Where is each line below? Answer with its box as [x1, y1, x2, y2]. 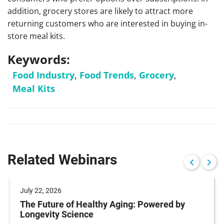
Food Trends [79, 69, 134, 81]
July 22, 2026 [20, 186, 61, 194]
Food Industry [12, 69, 74, 81]
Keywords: [7, 51, 70, 67]
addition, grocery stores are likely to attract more [7, 5, 193, 16]
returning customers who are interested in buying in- [7, 18, 207, 29]
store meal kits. [7, 30, 65, 41]
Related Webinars [7, 151, 117, 168]
